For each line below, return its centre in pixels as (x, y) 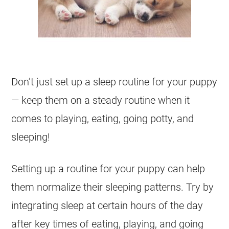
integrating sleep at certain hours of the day (107, 205)
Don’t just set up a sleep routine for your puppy (114, 82)
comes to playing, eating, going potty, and (103, 119)
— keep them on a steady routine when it (101, 100)
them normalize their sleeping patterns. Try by (113, 187)
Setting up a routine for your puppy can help (108, 169)
